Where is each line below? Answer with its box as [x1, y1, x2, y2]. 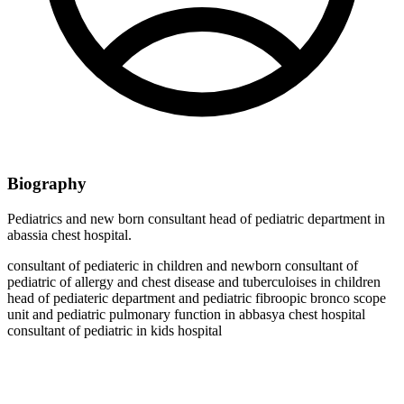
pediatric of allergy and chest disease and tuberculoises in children [7, 273, 381, 289]
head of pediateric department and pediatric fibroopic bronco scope [7, 289, 386, 306]
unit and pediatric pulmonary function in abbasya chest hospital [7, 306, 365, 322]
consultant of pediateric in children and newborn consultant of [7, 257, 358, 273]
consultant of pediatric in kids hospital [7, 322, 222, 338]
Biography [7, 173, 87, 193]
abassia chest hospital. [7, 226, 132, 243]
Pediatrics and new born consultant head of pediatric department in [7, 210, 385, 226]
